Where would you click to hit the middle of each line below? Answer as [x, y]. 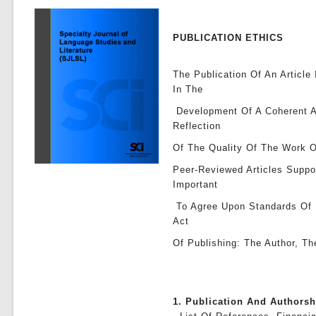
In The [188, 89]
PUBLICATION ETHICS [229, 38]
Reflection [199, 126]
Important [196, 184]
